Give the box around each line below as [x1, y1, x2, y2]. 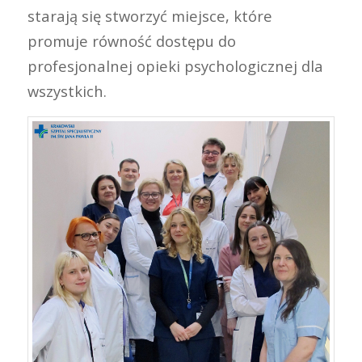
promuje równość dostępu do [27, 31, 236, 52]
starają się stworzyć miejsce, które [27, 6, 272, 27]
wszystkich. [27, 81, 107, 102]
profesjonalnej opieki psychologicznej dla [27, 56, 323, 77]
